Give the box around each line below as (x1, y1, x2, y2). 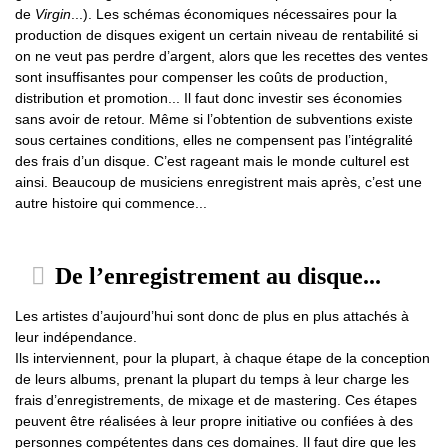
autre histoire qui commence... (15, 195, 207, 212)
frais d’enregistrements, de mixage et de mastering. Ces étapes (15, 392, 417, 409)
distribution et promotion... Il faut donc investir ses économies (15, 90, 402, 107)
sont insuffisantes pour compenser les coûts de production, (15, 69, 388, 86)
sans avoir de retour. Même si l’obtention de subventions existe (15, 111, 413, 128)
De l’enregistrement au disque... (49, 263, 381, 290)
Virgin (35, 6, 71, 23)
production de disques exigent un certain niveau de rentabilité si (15, 27, 418, 44)
